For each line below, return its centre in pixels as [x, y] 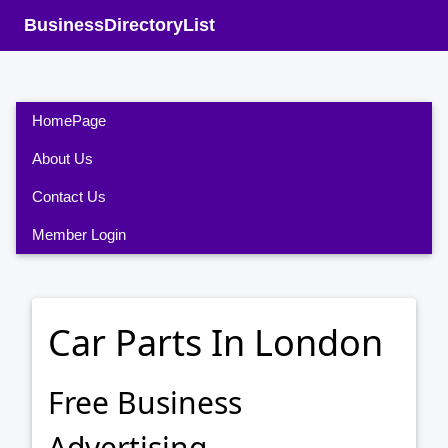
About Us [62, 159]
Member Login [79, 235]
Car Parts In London [215, 343]
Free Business [145, 403]
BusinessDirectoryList [119, 25]
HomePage [69, 121]
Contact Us [69, 197]
